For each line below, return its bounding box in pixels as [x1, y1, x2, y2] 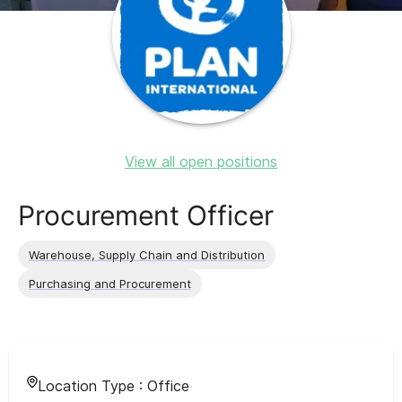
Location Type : [38, 377, 147, 395]
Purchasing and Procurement [29, 275, 191, 291]
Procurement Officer [18, 199, 274, 232]
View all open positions [125, 153, 277, 170]
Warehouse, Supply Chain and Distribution [29, 247, 265, 262]
